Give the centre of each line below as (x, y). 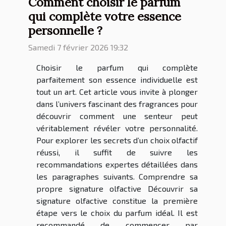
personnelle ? (65, 31)
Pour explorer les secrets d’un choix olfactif (117, 140)
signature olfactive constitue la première (117, 201)
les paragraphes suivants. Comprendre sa (117, 177)
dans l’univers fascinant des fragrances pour (117, 104)
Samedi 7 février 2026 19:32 (78, 47)
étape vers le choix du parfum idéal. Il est (117, 213)
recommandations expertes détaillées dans (117, 164)
